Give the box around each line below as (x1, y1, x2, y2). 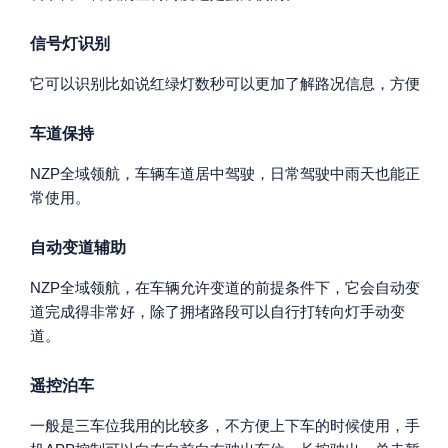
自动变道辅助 (30, 239, 126, 256)
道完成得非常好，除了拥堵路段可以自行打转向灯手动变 (30, 303, 405, 320)
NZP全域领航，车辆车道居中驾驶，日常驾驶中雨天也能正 (30, 165, 420, 182)
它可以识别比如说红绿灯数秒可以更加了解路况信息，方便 (30, 75, 420, 92)
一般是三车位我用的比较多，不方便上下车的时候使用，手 (30, 417, 420, 434)
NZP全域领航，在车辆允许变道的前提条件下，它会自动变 (30, 279, 420, 296)
